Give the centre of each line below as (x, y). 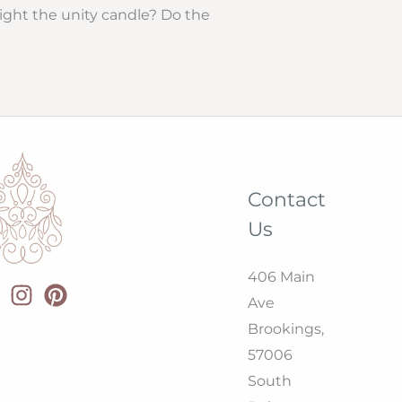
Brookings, (288, 328)
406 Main (282, 276)
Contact (287, 199)
